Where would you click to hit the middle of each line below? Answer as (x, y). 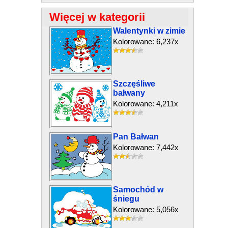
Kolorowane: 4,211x (145, 104)
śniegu (126, 199)
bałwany (129, 93)
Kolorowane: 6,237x (146, 41)
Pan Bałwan (136, 137)
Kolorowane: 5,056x (146, 209)
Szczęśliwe (134, 84)
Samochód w (138, 190)
